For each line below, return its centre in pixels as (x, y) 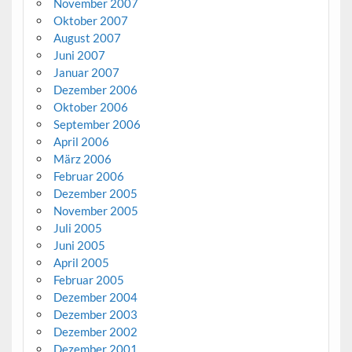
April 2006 (81, 141)
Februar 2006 (88, 176)
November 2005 (95, 210)
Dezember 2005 (95, 193)
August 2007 (87, 37)
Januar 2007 (86, 72)
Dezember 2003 (95, 314)
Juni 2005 (79, 245)
